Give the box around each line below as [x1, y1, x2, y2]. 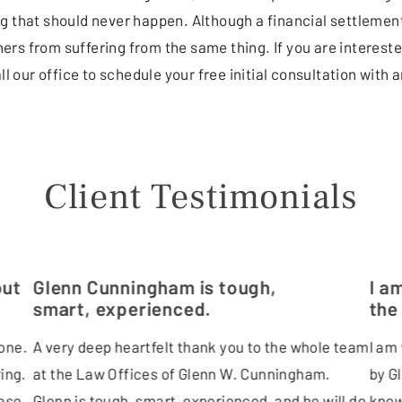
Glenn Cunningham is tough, [32, 275, 277, 298]
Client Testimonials [43, 173, 359, 220]
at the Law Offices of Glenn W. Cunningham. [32, 363, 331, 382]
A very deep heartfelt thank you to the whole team [32, 336, 370, 355]
